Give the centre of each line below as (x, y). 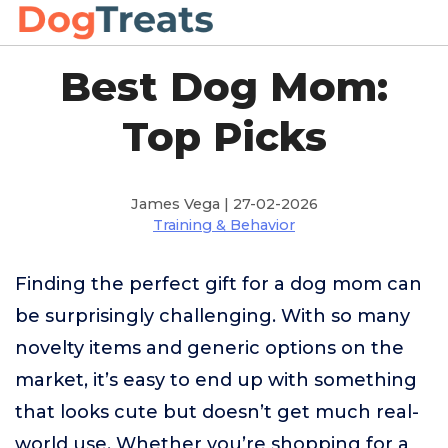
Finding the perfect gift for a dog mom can (218, 284)
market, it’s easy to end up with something (216, 380)
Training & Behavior (224, 225)
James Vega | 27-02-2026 (224, 204)
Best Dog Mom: (224, 86)
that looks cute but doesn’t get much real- (217, 412)
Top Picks (224, 136)
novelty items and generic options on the (209, 348)
